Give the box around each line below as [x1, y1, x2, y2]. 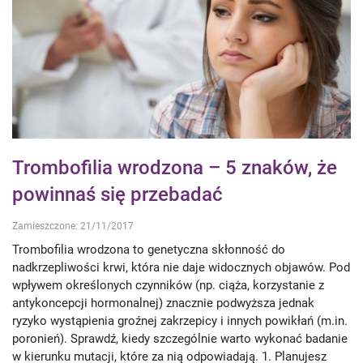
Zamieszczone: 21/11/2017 [12, 220, 134, 233]
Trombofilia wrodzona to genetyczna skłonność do [12, 241, 285, 257]
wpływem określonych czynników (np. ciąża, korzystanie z [12, 277, 324, 293]
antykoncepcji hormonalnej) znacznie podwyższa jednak [12, 295, 314, 310]
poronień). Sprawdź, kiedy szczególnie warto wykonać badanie [12, 331, 348, 346]
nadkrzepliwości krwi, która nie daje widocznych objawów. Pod [12, 259, 350, 275]
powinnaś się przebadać [12, 183, 223, 207]
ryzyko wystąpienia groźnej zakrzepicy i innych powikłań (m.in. [12, 313, 348, 328]
